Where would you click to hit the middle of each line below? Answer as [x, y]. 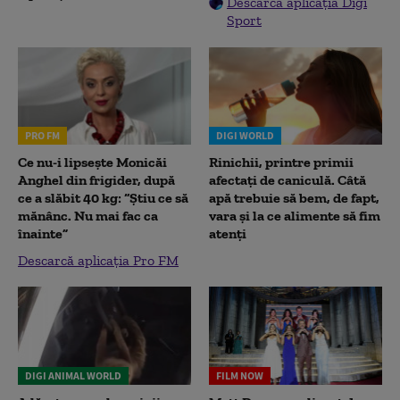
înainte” [43, 234]
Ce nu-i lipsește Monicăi [92, 162]
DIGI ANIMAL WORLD [73, 375]
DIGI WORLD [245, 136]
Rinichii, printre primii [281, 162]
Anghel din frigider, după [96, 180]
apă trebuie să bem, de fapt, [294, 198]
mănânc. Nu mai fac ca [88, 216]
